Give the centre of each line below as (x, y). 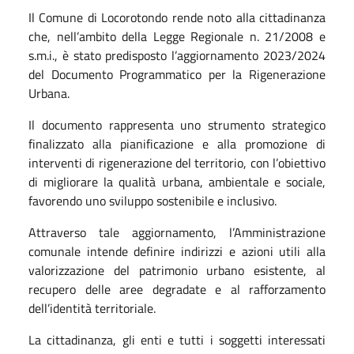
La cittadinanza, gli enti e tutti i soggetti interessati (177, 339)
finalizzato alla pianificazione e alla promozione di (177, 143)
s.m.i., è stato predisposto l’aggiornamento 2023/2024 (177, 55)
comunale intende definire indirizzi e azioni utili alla (177, 251)
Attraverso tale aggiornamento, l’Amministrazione (177, 232)
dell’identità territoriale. (92, 308)
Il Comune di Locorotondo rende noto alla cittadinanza (177, 17)
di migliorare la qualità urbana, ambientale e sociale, (177, 181)
